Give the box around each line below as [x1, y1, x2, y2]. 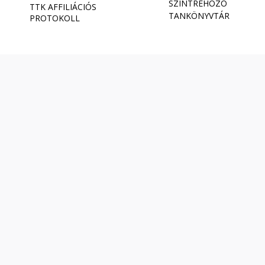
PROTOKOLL [30, 12, 80, 24]
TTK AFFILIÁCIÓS [30, 1, 96, 13]
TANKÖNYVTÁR [169, 10, 230, 22]
